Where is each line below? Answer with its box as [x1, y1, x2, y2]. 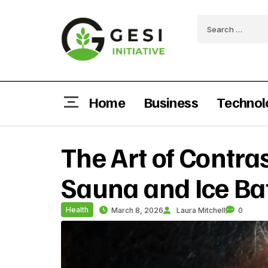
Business [144, 92, 198, 111]
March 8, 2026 [111, 205, 163, 215]
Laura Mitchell [176, 205, 226, 215]
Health [66, 205, 89, 214]
